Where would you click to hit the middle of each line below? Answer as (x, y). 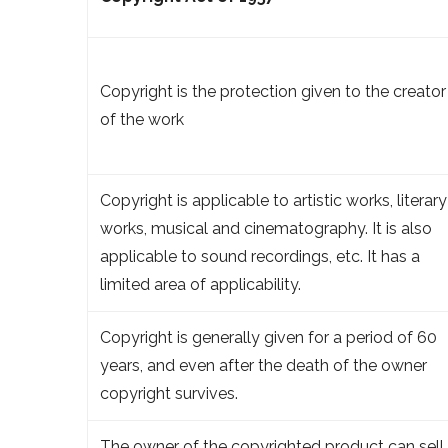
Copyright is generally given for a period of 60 (268, 337)
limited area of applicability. (200, 284)
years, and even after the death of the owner (263, 365)
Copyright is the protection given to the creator (273, 91)
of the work (142, 119)
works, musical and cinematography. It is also (266, 228)
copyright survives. (169, 393)
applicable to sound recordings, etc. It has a (260, 256)
